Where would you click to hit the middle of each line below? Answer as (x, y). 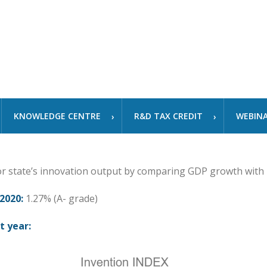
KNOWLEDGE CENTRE (57, 116)
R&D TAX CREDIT (168, 116)
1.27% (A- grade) (60, 198)
